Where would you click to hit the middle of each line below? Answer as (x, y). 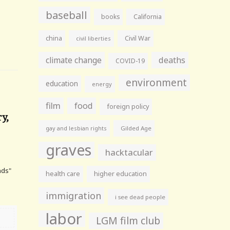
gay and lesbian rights (76, 128)
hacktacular (129, 152)
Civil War (138, 38)
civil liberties (94, 38)
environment (157, 82)
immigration (74, 196)
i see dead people (140, 197)
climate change (74, 60)
